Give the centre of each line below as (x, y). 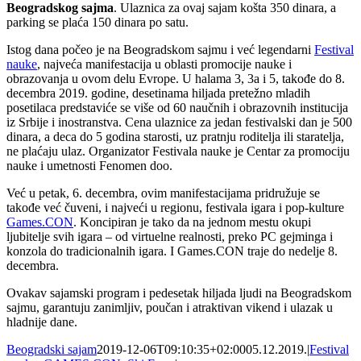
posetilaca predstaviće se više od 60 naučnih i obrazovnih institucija (177, 107)
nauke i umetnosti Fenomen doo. (89, 165)
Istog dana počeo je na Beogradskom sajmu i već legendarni (160, 49)
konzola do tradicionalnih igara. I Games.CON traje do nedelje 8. (172, 251)
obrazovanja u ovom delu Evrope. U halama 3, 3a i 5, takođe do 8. (176, 78)
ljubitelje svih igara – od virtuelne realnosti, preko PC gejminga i (170, 236)
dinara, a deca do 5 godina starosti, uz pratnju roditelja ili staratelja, (175, 136)
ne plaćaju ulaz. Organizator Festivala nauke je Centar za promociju (178, 151)
